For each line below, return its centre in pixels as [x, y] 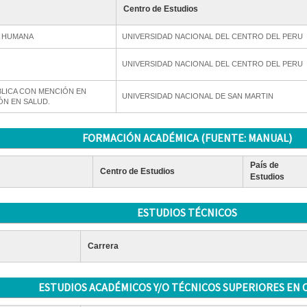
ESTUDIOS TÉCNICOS [187, 212]
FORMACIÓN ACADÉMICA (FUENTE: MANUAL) [187, 138]
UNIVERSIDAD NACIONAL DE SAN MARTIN [197, 96]
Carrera [103, 246]
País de [264, 165]
